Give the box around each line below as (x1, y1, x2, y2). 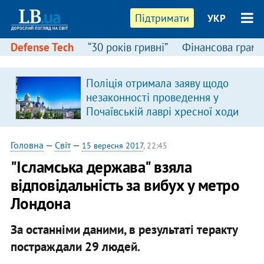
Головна (10, 139, 44, 151)
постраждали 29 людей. (10, 238, 140, 255)
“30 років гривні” (87, 40, 168, 54)
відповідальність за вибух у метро (10, 175, 240, 195)
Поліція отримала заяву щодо (85, 76, 229, 90)
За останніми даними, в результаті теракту (10, 221, 237, 237)
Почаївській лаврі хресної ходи (85, 104, 239, 118)
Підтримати (135, 11, 190, 25)
